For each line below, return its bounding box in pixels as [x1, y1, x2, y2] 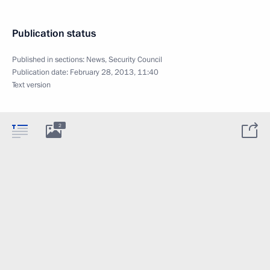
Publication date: [12, 66, 70, 78]
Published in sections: [12, 54, 86, 65]
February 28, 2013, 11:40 [70, 66, 159, 78]
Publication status [12, 26, 96, 40]
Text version [12, 79, 51, 90]
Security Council [108, 54, 162, 65]
